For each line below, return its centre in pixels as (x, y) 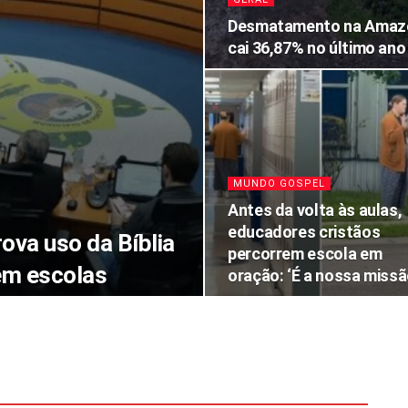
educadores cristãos (304, 232)
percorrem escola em (305, 254)
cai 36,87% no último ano (317, 48)
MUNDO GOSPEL (279, 184)
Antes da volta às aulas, (315, 210)
